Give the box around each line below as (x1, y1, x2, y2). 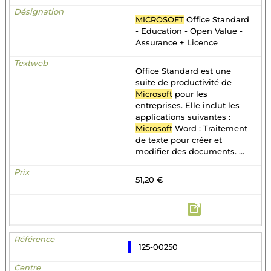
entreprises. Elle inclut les (135, 100, 240, 110)
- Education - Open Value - (135, 26, 243, 36)
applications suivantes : (135, 112, 230, 122)
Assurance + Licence (135, 38, 218, 47)
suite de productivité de (135, 77, 232, 87)
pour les (172, 89, 207, 99)
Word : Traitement (172, 123, 247, 133)
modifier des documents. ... (135, 146, 244, 156)
